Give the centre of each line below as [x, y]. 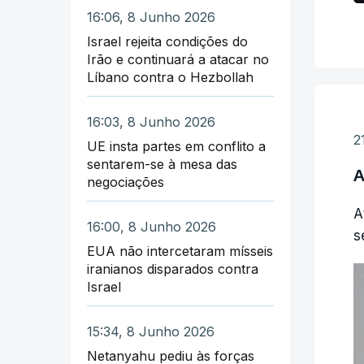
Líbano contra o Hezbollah [170, 77]
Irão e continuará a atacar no [178, 59]
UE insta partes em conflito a [176, 146]
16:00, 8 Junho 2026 [152, 226]
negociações [126, 182]
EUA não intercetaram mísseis [180, 251]
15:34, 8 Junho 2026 [151, 331]
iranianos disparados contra [173, 269]
